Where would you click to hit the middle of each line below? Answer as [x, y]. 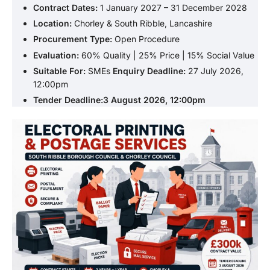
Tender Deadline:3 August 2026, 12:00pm [119, 99]
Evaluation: [56, 55]
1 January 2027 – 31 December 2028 [172, 7]
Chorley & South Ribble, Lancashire [142, 24]
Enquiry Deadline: [149, 71]
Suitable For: [59, 71]
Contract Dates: [65, 7]
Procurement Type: [73, 39]
